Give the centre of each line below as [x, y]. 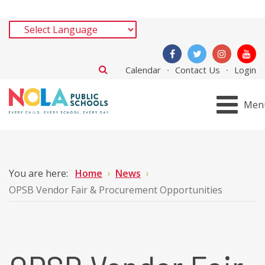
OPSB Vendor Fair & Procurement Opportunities [116, 190]
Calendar [143, 70]
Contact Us [198, 70]
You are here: [41, 173]
